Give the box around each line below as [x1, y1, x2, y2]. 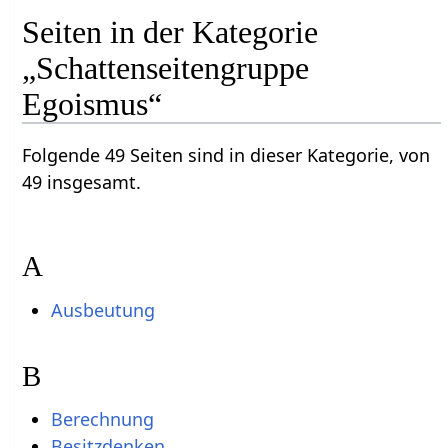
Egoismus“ [22, 86, 163, 123]
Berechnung [50, 407, 154, 432]
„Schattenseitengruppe [22, 50, 310, 87]
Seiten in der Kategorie [22, 14, 319, 51]
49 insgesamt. [22, 170, 142, 195]
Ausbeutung [50, 297, 155, 322]
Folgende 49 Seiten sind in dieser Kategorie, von [22, 143, 431, 168]
